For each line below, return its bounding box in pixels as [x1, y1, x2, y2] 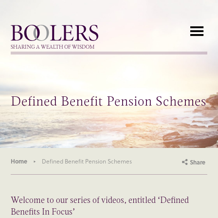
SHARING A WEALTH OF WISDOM [11, 43, 95, 51]
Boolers [10, 24, 23, 29]
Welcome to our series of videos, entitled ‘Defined [11, 194, 189, 207]
